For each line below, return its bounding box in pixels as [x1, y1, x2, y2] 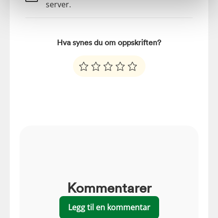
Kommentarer [67, 178, 151, 197]
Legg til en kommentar [68, 202, 150, 213]
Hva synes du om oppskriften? [57, 37, 161, 48]
